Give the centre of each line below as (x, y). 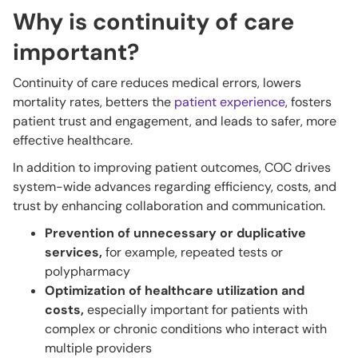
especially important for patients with (197, 309)
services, (74, 252)
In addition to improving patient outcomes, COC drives (172, 167)
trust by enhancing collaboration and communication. (169, 205)
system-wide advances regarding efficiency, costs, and (175, 186)
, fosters (308, 101)
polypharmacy (88, 271)
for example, (140, 252)
